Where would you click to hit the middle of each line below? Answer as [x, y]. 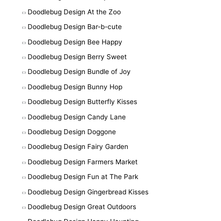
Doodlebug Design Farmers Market [83, 162]
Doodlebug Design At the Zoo [74, 12]
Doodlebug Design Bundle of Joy [79, 72]
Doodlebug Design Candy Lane [77, 117]
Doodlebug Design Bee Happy [75, 42]
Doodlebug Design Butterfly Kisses [82, 102]
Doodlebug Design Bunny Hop [75, 87]
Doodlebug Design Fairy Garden [78, 147]
